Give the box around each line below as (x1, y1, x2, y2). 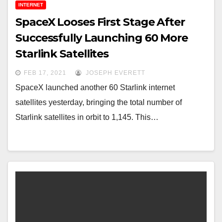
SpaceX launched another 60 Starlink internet (15, 83, 175, 92)
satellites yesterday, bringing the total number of (15, 98, 182, 107)
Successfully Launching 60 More (15, 31, 188, 45)
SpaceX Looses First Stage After (15, 15, 185, 29)
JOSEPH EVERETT (84, 69, 145, 77)
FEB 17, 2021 (24, 69, 66, 77)
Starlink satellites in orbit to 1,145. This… (15, 113, 159, 122)
